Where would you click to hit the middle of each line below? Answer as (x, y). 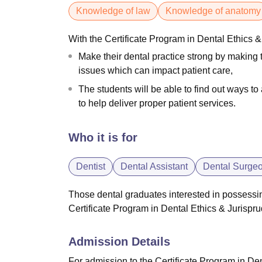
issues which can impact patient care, (157, 70)
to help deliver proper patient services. (157, 103)
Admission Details (119, 242)
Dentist (91, 166)
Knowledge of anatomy (213, 11)
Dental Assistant (154, 166)
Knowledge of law (113, 11)
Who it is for (103, 137)
